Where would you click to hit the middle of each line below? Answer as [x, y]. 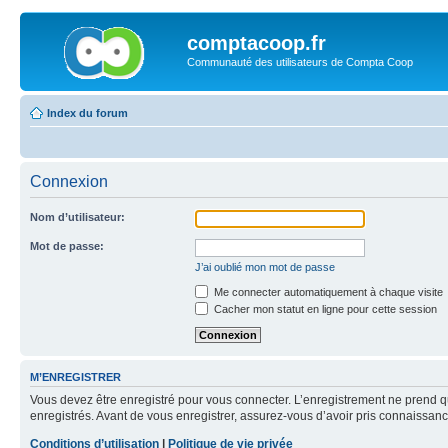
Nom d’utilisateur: [77, 216]
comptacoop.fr [256, 43]
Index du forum [87, 112]
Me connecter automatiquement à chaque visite [327, 291]
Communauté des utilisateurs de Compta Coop [300, 62]
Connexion [69, 181]
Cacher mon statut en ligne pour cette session [324, 308]
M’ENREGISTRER [75, 376]
